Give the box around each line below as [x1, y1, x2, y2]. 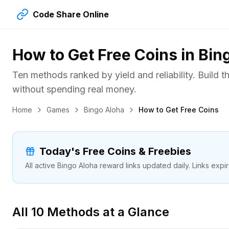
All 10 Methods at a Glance [12, 204, 169, 219]
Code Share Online [33, 9, 109, 19]
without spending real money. [12, 84, 136, 95]
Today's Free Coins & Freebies [39, 145, 191, 157]
